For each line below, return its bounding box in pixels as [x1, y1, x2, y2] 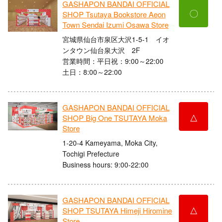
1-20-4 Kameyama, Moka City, [62, 137, 158, 148]
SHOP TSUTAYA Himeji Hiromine [62, 205, 172, 216]
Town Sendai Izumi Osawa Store [62, 19, 168, 30]
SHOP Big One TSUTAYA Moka [62, 112, 167, 123]
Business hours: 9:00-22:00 [62, 159, 149, 169]
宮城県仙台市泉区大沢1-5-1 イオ [62, 34, 169, 44]
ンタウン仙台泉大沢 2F [62, 45, 140, 55]
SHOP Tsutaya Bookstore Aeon [62, 9, 166, 20]
